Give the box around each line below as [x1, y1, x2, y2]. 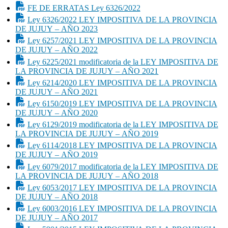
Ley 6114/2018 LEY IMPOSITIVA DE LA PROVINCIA [27, 141, 217, 150]
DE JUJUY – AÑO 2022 [15, 45, 98, 54]
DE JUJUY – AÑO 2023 [15, 24, 98, 34]
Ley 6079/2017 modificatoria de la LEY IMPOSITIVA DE [27, 162, 218, 171]
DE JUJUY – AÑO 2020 [15, 108, 98, 117]
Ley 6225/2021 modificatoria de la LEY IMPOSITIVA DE [27, 57, 218, 66]
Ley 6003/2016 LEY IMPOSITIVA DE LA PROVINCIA [27, 204, 217, 213]
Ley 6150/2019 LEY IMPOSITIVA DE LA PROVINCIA [27, 99, 217, 108]
